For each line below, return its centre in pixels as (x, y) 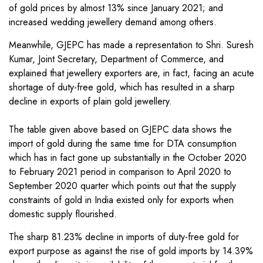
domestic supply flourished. (63, 214)
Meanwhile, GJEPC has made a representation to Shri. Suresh (131, 45)
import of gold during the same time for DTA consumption (123, 144)
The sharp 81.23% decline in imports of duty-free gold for (124, 237)
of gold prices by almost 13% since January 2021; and (116, 8)
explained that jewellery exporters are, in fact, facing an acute (131, 73)
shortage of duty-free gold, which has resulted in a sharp (122, 87)
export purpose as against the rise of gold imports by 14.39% (131, 251)
